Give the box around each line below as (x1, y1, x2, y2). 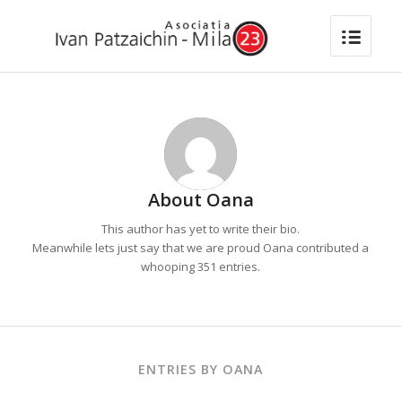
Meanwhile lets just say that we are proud (32, 240, 264, 257)
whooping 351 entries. (141, 258, 261, 275)
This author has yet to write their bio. (101, 221, 301, 238)
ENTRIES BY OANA (138, 361, 264, 379)
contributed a (293, 240, 370, 257)
